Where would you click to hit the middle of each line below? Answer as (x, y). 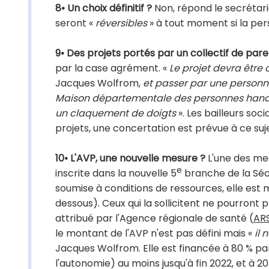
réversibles (121, 23)
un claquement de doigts (116, 113)
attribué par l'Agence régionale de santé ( (154, 218)
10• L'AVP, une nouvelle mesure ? (130, 158)
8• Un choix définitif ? (104, 8)
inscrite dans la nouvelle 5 (116, 173)
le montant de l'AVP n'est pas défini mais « (155, 233)
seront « (75, 23)
